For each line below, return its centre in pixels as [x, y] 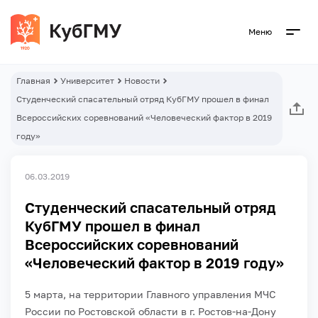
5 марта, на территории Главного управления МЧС [150, 294]
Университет [87, 81]
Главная [33, 81]
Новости [142, 81]
